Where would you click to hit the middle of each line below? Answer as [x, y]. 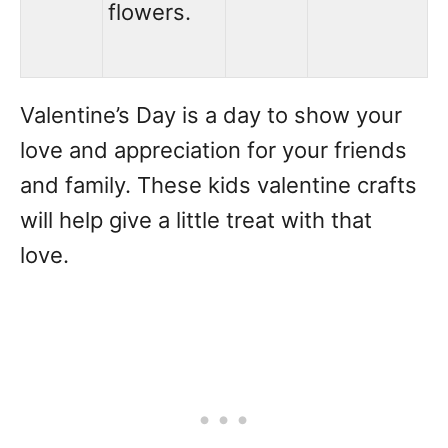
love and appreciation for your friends [213, 150]
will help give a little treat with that [196, 220]
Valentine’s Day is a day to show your [211, 115]
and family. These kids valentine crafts [218, 185]
